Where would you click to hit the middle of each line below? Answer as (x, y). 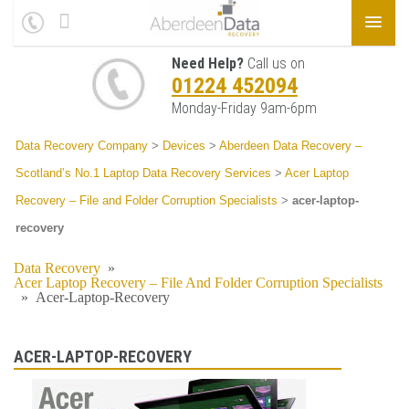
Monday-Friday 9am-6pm (244, 108)
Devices (184, 146)
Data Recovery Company (82, 146)
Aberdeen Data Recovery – (290, 146)
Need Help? (208, 63)
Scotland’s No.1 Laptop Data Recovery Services (143, 173)
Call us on (274, 63)
